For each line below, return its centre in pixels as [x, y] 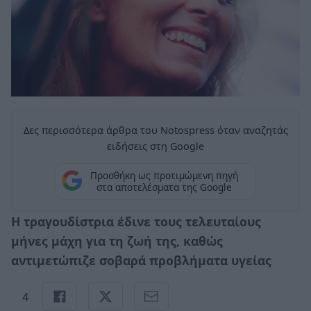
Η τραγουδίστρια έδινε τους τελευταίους [136, 221]
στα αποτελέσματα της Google [164, 187]
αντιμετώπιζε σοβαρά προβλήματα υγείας [141, 260]
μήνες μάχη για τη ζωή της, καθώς [117, 241]
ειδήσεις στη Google [155, 146]
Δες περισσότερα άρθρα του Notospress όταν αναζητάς [155, 130]
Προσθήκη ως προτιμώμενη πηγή [164, 176]
